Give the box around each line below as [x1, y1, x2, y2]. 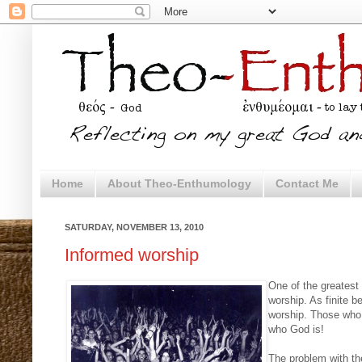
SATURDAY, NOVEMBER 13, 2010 [65, 221, 204, 232]
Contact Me [276, 177, 339, 191]
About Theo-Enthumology [107, 177, 251, 191]
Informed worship [65, 245, 199, 266]
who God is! [268, 323, 324, 336]
